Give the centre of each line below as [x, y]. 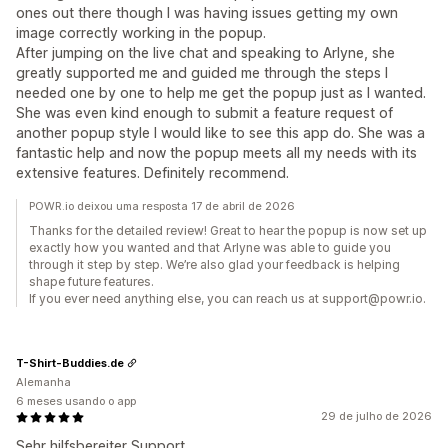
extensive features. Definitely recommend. [152, 172]
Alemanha [43, 382]
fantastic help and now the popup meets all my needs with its [216, 152]
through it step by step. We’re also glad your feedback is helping [214, 264]
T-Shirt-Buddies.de [70, 362]
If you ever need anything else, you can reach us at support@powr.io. [227, 298]
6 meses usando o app [76, 401]
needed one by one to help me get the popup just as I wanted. [221, 92]
